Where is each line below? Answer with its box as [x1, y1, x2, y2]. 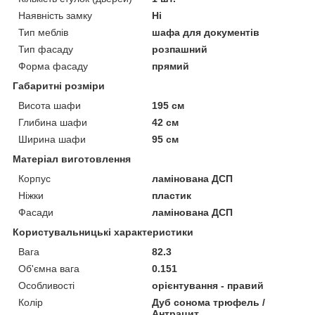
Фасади [18, 207, 53, 219]
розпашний [152, 44, 208, 56]
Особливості [18, 280, 75, 292]
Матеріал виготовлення [13, 153, 131, 165]
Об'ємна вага [18, 263, 79, 275]
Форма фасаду [18, 60, 88, 72]
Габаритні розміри [13, 80, 105, 92]
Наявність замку [18, 10, 92, 22]
